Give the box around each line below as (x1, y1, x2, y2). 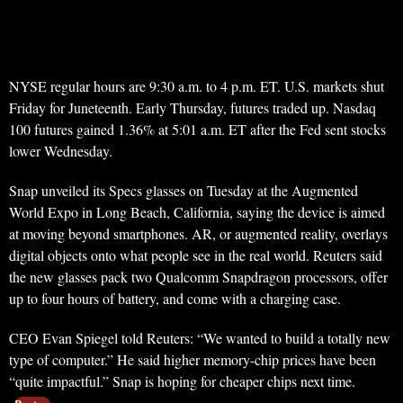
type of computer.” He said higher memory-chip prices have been (9, 350, 376, 370)
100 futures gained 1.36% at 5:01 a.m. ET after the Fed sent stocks (9, 120, 386, 139)
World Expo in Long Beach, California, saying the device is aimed (9, 202, 385, 222)
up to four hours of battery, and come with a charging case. (9, 289, 341, 309)
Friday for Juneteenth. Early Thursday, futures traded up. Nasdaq (9, 98, 376, 118)
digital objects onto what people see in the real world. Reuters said (9, 246, 382, 265)
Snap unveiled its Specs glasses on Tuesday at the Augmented (9, 181, 358, 201)
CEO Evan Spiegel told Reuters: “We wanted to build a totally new (9, 328, 390, 348)
